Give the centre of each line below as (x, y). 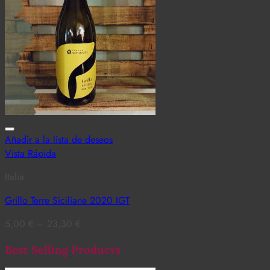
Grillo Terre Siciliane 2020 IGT (67, 200)
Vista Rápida (30, 153)
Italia (14, 177)
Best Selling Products (63, 249)
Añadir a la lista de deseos (59, 139)
